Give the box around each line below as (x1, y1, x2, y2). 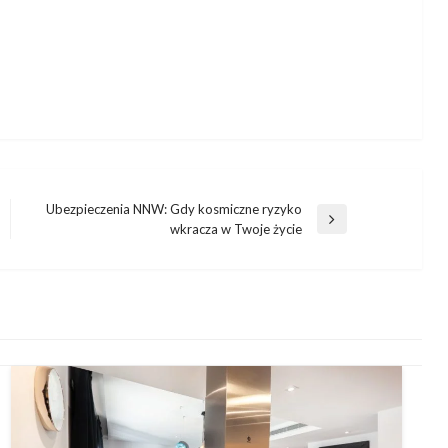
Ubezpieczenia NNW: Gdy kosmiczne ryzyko (45, 200, 302, 217)
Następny (29, 219, 86, 236)
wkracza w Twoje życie (169, 220, 302, 237)
